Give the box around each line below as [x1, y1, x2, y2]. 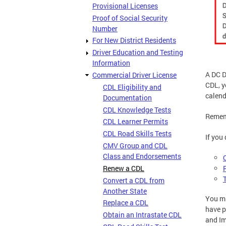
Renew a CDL [103, 163, 144, 173]
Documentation [103, 92, 152, 102]
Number [92, 23, 118, 33]
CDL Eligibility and [103, 82, 161, 92]
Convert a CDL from [103, 175, 164, 185]
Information [92, 58, 130, 68]
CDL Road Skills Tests [103, 129, 172, 139]
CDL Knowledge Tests [103, 104, 171, 115]
